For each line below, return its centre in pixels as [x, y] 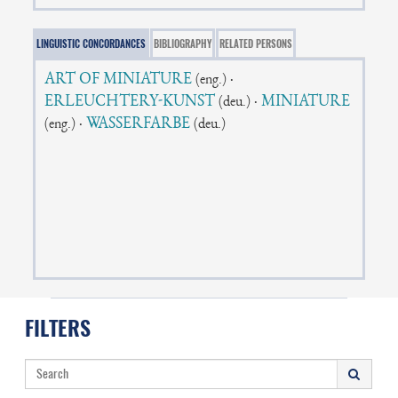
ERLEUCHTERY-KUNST [130, 102]
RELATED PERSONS [256, 44]
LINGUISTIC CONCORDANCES [92, 44]
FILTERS [57, 328]
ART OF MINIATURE [119, 80]
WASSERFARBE [139, 124]
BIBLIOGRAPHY [183, 44]
